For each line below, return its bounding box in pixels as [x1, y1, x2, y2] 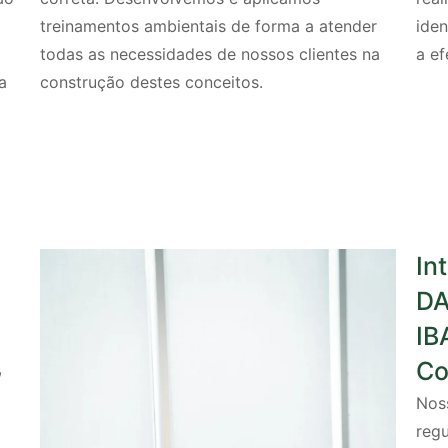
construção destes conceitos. [40, 72, 264, 93]
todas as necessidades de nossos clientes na [40, 44, 381, 65]
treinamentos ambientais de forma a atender [40, 16, 378, 37]
